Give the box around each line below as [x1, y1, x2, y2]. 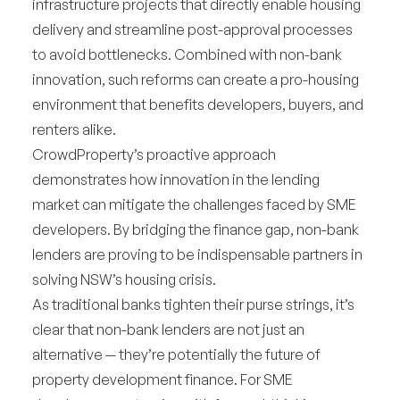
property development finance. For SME [32, 371, 293, 388]
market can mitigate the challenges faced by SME [32, 196, 356, 213]
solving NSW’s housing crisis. [32, 271, 216, 288]
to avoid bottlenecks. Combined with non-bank [32, 46, 342, 63]
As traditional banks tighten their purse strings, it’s [32, 296, 354, 313]
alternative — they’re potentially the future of [32, 346, 321, 363]
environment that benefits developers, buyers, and [32, 96, 363, 113]
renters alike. [32, 121, 116, 138]
